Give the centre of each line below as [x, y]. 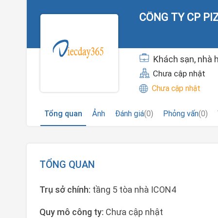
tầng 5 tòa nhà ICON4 [134, 190]
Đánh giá [129, 113]
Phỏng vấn [181, 113]
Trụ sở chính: [66, 190]
